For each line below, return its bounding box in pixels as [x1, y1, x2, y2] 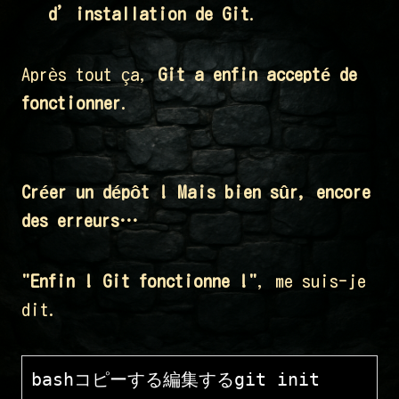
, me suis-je [257, 272, 366, 290]
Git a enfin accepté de [158, 65, 357, 84]
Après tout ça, [21, 65, 158, 84]
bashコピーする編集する [31, 369, 234, 391]
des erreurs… [21, 211, 138, 230]
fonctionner [21, 94, 121, 112]
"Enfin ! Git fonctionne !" [21, 272, 257, 290]
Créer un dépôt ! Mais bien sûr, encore [21, 183, 370, 201]
